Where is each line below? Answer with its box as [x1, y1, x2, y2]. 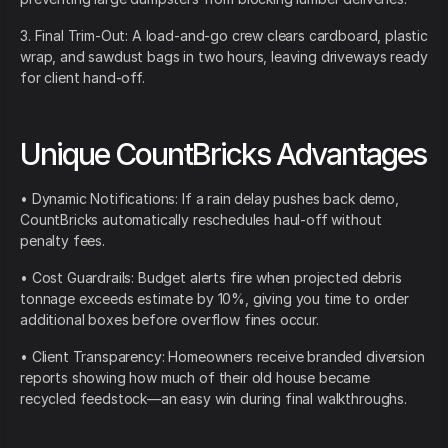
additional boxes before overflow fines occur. [20, 311, 319, 329]
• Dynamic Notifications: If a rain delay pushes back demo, [20, 190, 399, 208]
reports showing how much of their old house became [20, 369, 370, 387]
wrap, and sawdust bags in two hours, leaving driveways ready [20, 48, 428, 66]
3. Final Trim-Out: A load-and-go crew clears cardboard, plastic [20, 27, 428, 45]
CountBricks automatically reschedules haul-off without [20, 211, 382, 229]
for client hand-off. [20, 69, 145, 87]
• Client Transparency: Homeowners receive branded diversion [20, 348, 425, 366]
